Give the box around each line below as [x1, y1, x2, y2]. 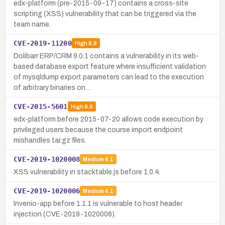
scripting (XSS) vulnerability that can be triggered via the [14, 10, 196, 18]
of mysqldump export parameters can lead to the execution [14, 73, 204, 81]
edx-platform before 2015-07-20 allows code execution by [14, 115, 203, 123]
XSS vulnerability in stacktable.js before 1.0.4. [14, 168, 161, 176]
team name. [14, 20, 51, 28]
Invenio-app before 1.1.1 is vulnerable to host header [14, 199, 182, 207]
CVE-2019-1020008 [14, 155, 80, 163]
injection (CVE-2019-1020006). [14, 210, 116, 218]
